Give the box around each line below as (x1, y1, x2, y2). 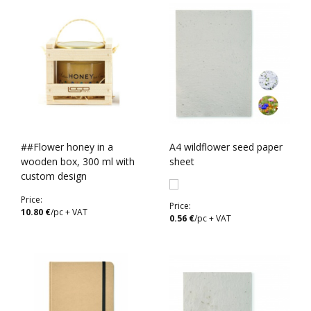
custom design (21, 169, 87, 183)
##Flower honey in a (21, 140, 113, 153)
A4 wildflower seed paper (169, 140, 283, 153)
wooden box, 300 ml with (21, 155, 135, 168)
